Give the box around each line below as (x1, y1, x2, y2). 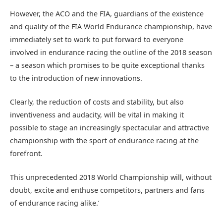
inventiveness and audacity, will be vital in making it (10, 110, 184, 119)
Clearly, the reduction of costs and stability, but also (10, 97, 184, 107)
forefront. (10, 148, 43, 158)
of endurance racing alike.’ (10, 198, 100, 208)
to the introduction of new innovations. (10, 73, 142, 83)
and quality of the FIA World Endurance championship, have (10, 21, 212, 31)
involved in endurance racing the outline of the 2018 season (10, 47, 212, 57)
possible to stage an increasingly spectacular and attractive (10, 122, 209, 132)
